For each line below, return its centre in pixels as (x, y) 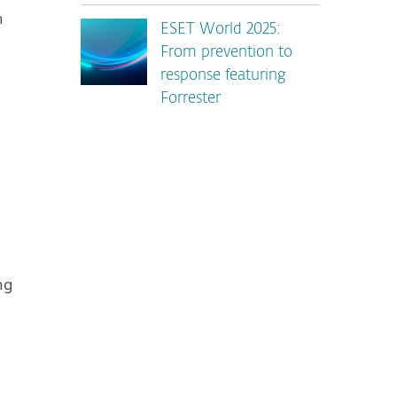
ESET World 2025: (221, 30)
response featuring (223, 76)
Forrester (191, 99)
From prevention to (226, 53)
